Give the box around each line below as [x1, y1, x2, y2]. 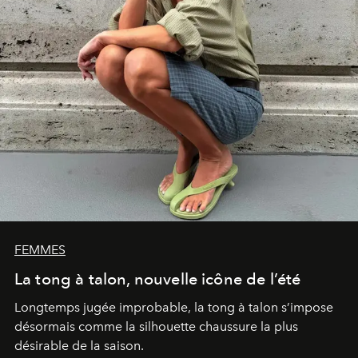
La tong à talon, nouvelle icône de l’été [14, 268, 301, 288]
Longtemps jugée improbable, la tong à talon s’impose [14, 299, 333, 315]
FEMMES [14, 241, 66, 257]
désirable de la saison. [14, 337, 144, 353]
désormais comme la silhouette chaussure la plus [14, 318, 298, 334]
